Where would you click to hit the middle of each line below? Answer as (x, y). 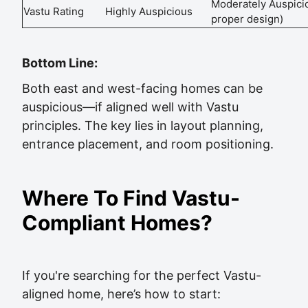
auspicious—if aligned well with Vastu (130, 107)
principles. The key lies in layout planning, (143, 125)
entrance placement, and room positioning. (148, 144)
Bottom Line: (60, 63)
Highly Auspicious (149, 11)
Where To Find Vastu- (131, 198)
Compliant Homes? (117, 223)
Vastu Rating (54, 11)
